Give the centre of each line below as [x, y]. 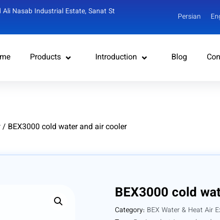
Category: [131, 211]
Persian [189, 17]
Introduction [116, 57]
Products [45, 57]
